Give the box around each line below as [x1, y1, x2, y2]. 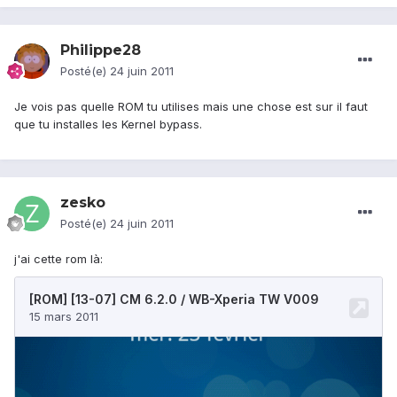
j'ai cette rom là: [14, 252, 103, 267]
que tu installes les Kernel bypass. [14, 117, 202, 132]
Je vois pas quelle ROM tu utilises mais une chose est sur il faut [14, 99, 368, 114]
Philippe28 [60, 42, 141, 59]
